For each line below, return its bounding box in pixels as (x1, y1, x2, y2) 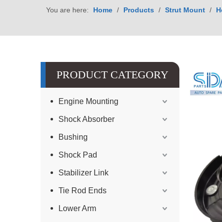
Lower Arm (58, 204, 96, 213)
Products (123, 6, 154, 14)
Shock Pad (58, 151, 97, 159)
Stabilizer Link (58, 168, 109, 177)
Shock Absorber (58, 115, 114, 123)
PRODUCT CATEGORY (56, 68, 168, 81)
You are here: (46, 6, 89, 14)
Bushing (58, 133, 88, 141)
